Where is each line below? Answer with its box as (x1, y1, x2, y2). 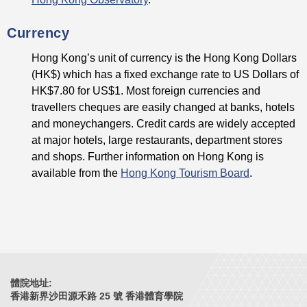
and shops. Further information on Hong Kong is (32, 150, 264, 163)
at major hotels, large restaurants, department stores (32, 134, 282, 147)
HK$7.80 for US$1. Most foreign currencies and (32, 84, 260, 97)
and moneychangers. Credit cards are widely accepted (32, 117, 295, 130)
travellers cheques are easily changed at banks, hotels (32, 101, 295, 114)
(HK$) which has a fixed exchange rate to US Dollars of (32, 68, 299, 81)
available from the (32, 167, 121, 180)
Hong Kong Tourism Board (121, 167, 249, 180)
